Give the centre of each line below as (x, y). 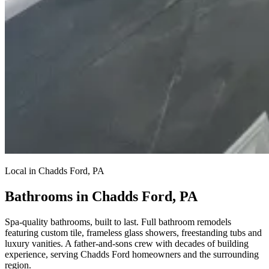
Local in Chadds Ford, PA (55, 171)
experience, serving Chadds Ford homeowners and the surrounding (132, 254)
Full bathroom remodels (185, 222)
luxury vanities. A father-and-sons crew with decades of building (127, 243)
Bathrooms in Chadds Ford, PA (101, 196)
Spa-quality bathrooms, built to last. (72, 222)
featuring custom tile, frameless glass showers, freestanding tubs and (133, 232)
